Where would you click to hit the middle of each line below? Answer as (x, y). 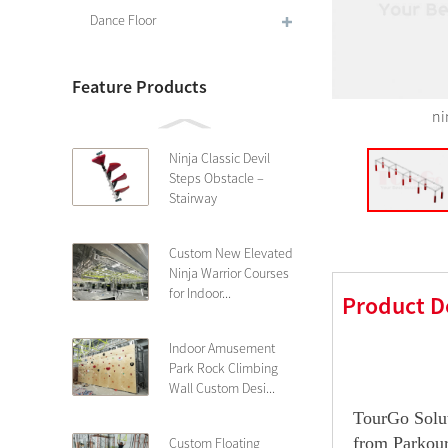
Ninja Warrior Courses (229, 273)
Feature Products (139, 86)
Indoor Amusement (222, 348)
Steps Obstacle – (216, 178)
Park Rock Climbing (223, 368)
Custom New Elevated (231, 253)
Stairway (193, 198)
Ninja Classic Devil (219, 158)
